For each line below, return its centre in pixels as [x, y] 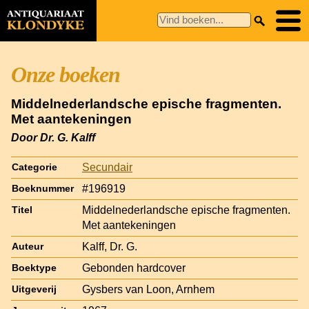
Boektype [34, 268]
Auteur [28, 246]
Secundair [107, 167]
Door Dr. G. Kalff [53, 137]
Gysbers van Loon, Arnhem [148, 289]
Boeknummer [43, 188]
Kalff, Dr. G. [110, 246]
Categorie [34, 167]
